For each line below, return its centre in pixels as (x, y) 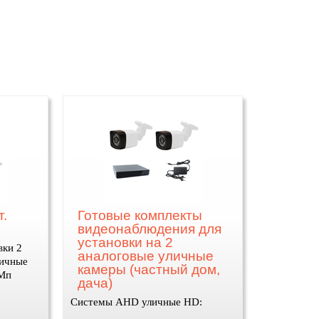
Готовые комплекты (140, 215)
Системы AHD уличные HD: (137, 302)
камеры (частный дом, (149, 270)
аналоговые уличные (146, 256)
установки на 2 (126, 242)
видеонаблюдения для (150, 229)
